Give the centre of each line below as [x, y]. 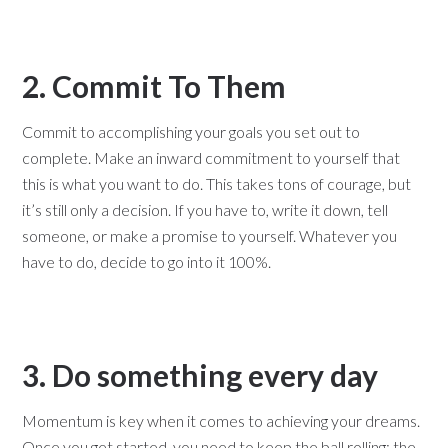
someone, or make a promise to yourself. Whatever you [210, 235]
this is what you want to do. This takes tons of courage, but [217, 183]
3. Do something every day [200, 375]
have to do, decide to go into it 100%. [147, 261]
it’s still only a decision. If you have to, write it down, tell [205, 209]
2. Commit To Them [154, 86]
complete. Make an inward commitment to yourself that [211, 157]
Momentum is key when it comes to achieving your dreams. [221, 420]
